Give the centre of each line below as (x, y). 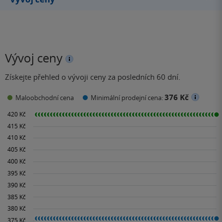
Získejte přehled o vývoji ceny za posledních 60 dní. (93, 77)
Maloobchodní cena (45, 98)
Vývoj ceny (34, 58)
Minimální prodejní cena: (128, 98)
